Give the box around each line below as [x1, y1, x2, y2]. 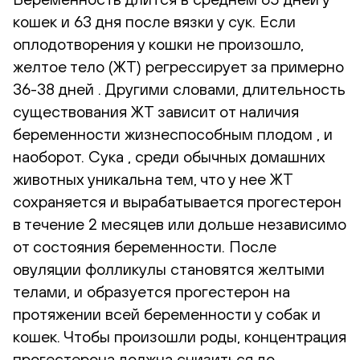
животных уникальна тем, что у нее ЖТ [13, 169, 292, 188]
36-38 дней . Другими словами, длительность [13, 79, 346, 98]
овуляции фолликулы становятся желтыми [13, 259, 325, 278]
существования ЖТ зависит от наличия [13, 101, 299, 121]
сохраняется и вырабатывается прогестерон [13, 191, 342, 211]
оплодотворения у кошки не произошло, [13, 34, 304, 53]
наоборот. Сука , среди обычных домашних [13, 146, 325, 166]
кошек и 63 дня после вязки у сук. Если [13, 11, 296, 31]
